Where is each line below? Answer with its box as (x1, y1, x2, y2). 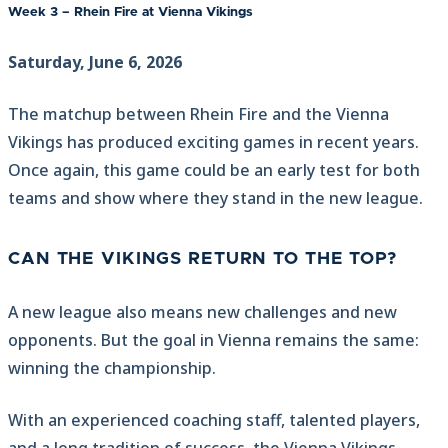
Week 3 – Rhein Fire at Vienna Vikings (8, 4, 253, 19)
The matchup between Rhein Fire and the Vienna (8, 102, 389, 125)
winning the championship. (8, 356, 216, 379)
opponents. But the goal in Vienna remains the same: (8, 328, 419, 351)
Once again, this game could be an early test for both (8, 158, 420, 181)
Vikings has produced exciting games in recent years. (8, 130, 419, 153)
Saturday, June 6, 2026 (8, 50, 182, 73)
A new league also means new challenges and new (8, 300, 397, 323)
